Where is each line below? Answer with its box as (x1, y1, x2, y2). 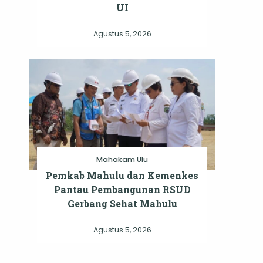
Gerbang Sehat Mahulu (67, 197, 177, 210)
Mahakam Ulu (96, 154, 148, 165)
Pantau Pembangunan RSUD (53, 183, 191, 196)
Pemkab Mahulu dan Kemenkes (46, 169, 198, 182)
